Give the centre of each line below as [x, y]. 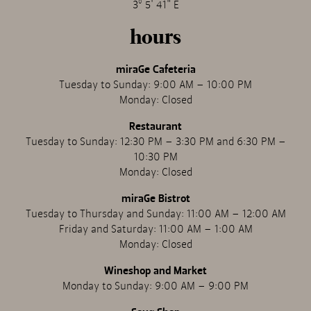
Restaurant [155, 127]
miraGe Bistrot [155, 199]
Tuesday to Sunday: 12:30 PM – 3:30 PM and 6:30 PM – [155, 142]
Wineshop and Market [155, 271]
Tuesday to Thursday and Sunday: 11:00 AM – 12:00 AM [155, 214]
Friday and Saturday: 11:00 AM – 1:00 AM [155, 229]
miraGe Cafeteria [155, 70]
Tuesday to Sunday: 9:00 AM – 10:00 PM [155, 85]
